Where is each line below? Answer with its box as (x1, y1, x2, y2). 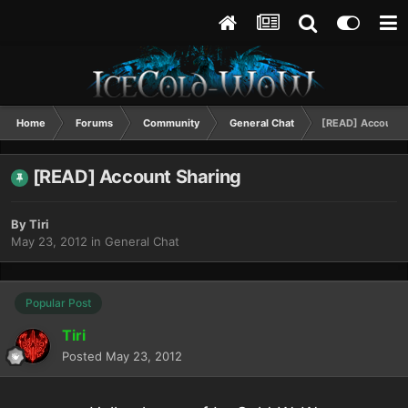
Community (143, 117, 199, 129)
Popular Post (25, 296, 91, 311)
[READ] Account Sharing (32, 166, 241, 189)
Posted (62, 348, 106, 363)
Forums (76, 117, 113, 129)
